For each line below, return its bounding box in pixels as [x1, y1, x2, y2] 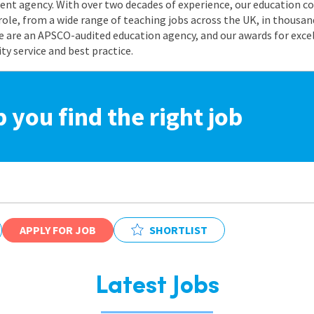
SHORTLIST [149, 222, 207, 237]
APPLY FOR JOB [20, 222, 96, 237]
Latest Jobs [95, 274, 219, 300]
